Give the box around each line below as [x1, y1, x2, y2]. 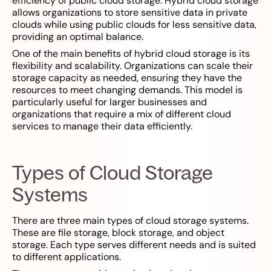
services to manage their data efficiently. [12, 120, 192, 133]
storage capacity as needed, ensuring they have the [12, 71, 242, 85]
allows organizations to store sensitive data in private [12, 6, 247, 19]
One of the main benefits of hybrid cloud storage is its [12, 47, 250, 60]
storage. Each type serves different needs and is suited [12, 238, 256, 252]
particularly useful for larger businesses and [12, 96, 207, 109]
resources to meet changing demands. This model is [12, 83, 243, 97]
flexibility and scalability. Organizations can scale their [12, 59, 253, 73]
